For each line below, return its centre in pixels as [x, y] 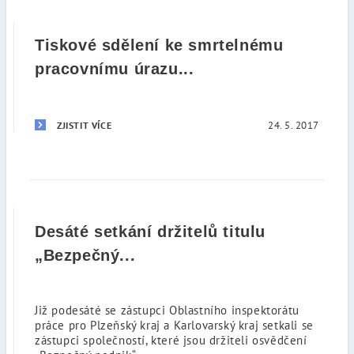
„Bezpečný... [85, 255]
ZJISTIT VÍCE [85, 125]
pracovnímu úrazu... [115, 69]
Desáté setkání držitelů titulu [151, 232]
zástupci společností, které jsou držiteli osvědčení [171, 340]
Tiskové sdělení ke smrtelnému [159, 45]
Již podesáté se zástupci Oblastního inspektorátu [167, 310]
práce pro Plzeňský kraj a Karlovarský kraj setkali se [174, 325]
